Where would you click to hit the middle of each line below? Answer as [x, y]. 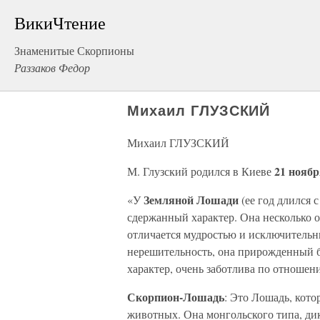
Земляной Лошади [192, 200]
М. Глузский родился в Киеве [201, 171]
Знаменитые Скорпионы [74, 50]
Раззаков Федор [52, 67]
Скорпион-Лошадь [176, 297]
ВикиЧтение [60, 23]
